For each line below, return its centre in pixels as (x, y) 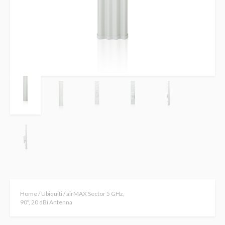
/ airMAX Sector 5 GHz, (93, 194)
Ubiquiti (52, 194)
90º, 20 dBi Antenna (46, 202)
